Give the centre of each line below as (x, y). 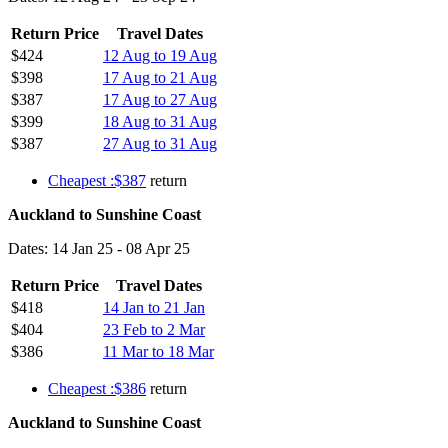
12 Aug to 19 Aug (160, 55)
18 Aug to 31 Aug (160, 121)
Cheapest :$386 (97, 388)
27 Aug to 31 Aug (160, 143)
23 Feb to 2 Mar (154, 329)
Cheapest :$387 (97, 180)
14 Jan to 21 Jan (154, 307)
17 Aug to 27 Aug (160, 99)
